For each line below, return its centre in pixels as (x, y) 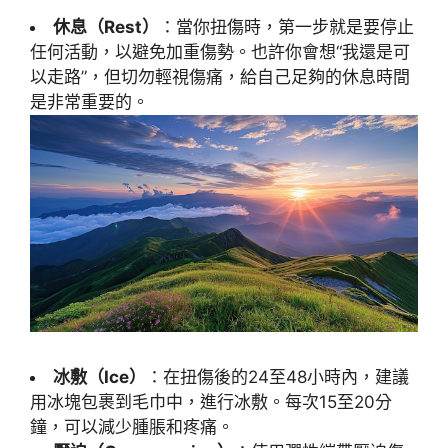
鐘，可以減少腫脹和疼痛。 (132, 426)
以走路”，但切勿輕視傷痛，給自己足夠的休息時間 (220, 76)
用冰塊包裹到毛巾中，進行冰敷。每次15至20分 (211, 401)
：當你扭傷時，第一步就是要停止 (286, 26)
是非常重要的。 (89, 101)
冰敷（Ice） (99, 376)
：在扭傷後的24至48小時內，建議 (277, 376)
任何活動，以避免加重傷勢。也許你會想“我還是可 (220, 51)
